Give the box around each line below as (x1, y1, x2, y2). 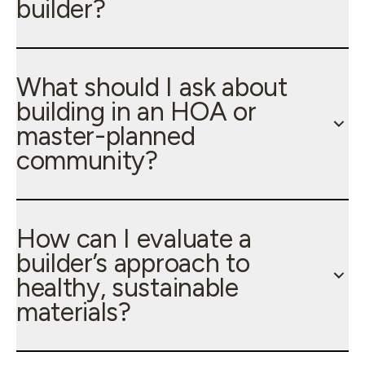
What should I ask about (16, 72, 288, 103)
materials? (16, 297, 131, 328)
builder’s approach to (16, 248, 250, 279)
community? (16, 145, 158, 176)
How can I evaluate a (16, 223, 252, 254)
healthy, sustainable (16, 272, 239, 303)
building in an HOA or (16, 96, 257, 127)
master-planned (16, 121, 196, 152)
